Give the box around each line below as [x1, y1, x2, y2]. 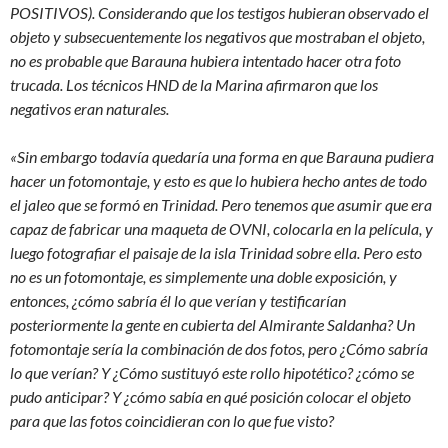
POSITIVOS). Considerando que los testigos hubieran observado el [10, 3, 429, 22]
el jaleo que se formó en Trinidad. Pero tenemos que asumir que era [10, 195, 432, 214]
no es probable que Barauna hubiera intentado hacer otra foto [10, 51, 401, 70]
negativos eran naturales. [10, 99, 169, 118]
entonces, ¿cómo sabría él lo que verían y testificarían [10, 291, 346, 310]
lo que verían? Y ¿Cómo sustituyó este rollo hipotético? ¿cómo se [10, 363, 414, 382]
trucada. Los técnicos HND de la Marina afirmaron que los [10, 75, 378, 94]
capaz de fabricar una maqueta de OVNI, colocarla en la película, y [10, 219, 433, 238]
